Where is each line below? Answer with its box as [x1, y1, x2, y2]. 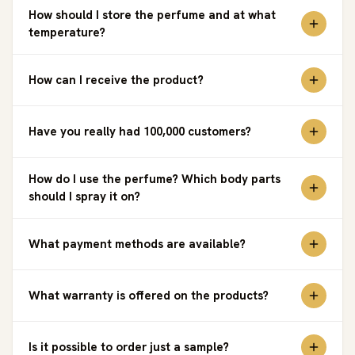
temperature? [29, 24, 105, 40]
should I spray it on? [29, 188, 140, 204]
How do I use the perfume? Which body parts [29, 170, 281, 187]
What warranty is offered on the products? [29, 287, 269, 303]
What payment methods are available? [29, 235, 246, 252]
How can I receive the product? [29, 71, 204, 88]
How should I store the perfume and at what [29, 6, 276, 23]
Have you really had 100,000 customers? [29, 123, 251, 139]
